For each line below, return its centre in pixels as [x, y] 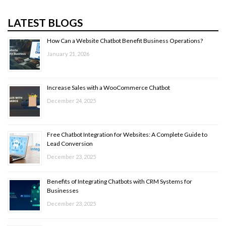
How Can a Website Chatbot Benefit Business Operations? [125, 41]
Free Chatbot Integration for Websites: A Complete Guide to [127, 135]
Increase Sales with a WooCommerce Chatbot [109, 88]
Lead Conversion [70, 144]
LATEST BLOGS [45, 23]
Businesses [63, 191]
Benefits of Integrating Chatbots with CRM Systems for [120, 182]
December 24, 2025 [71, 101]
